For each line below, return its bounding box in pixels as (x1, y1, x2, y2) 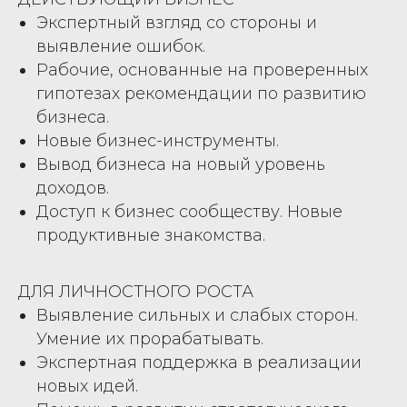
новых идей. (36, 375, 138, 396)
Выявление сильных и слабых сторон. (36, 304, 358, 325)
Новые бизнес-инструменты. (36, 130, 279, 151)
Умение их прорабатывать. (36, 328, 263, 349)
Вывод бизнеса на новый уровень (36, 154, 325, 174)
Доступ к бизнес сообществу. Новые (36, 201, 342, 222)
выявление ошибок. (36, 35, 205, 56)
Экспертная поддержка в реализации (36, 352, 362, 372)
